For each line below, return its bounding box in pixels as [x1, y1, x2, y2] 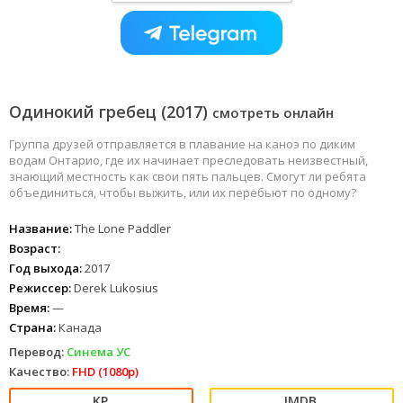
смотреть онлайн [212, 103, 334, 122]
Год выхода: [9, 260, 82, 277]
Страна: [9, 319, 56, 336]
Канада [56, 319, 102, 336]
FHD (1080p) [72, 363, 139, 381]
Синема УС [67, 344, 130, 361]
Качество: [9, 363, 69, 381]
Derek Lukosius [71, 280, 158, 297]
